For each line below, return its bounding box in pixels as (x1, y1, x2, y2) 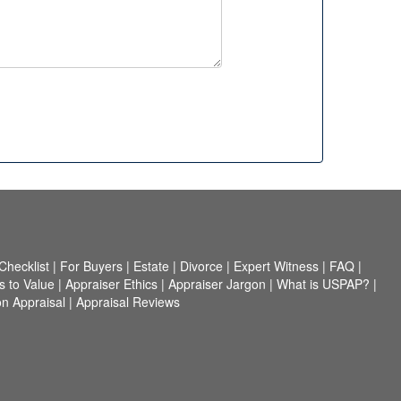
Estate (133, 256, 169, 275)
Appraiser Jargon (168, 274, 266, 293)
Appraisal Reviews (75, 292, 180, 311)
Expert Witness (234, 256, 319, 275)
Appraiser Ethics (65, 274, 158, 293)
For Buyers (60, 256, 123, 275)
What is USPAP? (277, 274, 370, 293)
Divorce (180, 256, 223, 275)
